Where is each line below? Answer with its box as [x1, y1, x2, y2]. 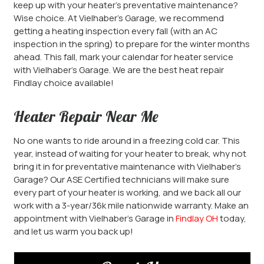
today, [217, 212, 246, 225]
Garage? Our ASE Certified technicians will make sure [13, 173, 229, 186]
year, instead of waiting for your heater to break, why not [13, 147, 246, 160]
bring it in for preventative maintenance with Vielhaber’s [13, 160, 241, 173]
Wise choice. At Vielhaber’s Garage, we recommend [13, 12, 224, 24]
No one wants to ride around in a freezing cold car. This [13, 134, 240, 147]
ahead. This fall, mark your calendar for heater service [13, 51, 233, 63]
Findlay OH [175, 212, 218, 225]
